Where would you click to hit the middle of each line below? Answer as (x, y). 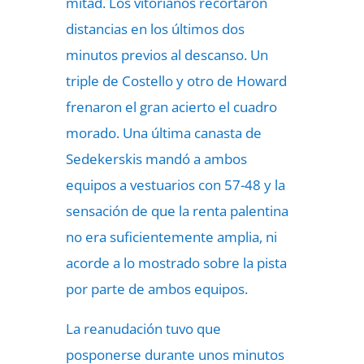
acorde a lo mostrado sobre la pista (176, 263)
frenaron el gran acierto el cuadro (171, 107)
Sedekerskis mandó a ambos (156, 159)
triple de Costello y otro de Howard (176, 81)
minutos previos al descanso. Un (167, 55)
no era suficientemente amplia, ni (171, 237)
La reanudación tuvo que (143, 329)
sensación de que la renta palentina (177, 211)
